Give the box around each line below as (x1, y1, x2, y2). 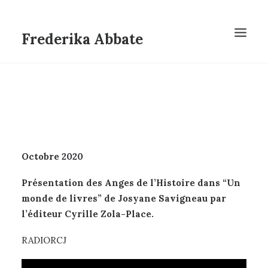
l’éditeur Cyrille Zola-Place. (22, 208, 154, 220)
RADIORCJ (22, 234, 66, 246)
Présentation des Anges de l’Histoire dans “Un (22, 177, 240, 188)
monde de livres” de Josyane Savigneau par (22, 193, 226, 204)
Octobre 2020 (22, 151, 83, 162)
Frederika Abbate (22, 30, 143, 48)
